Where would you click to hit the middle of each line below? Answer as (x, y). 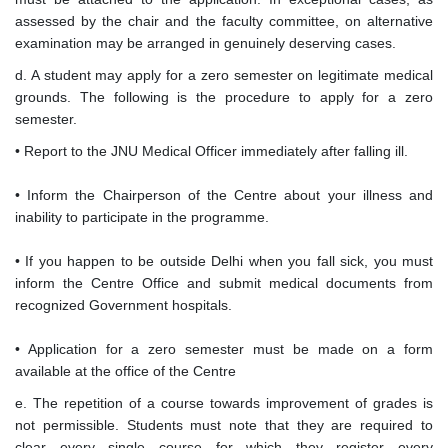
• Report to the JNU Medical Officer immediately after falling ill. (211, 151)
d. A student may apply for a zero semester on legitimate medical (224, 75)
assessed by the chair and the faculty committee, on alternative (224, 21)
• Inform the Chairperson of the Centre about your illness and (224, 195)
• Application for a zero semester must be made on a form (224, 349)
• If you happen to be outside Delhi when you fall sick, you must (224, 261)
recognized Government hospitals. (123, 305)
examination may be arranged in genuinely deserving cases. (205, 43)
